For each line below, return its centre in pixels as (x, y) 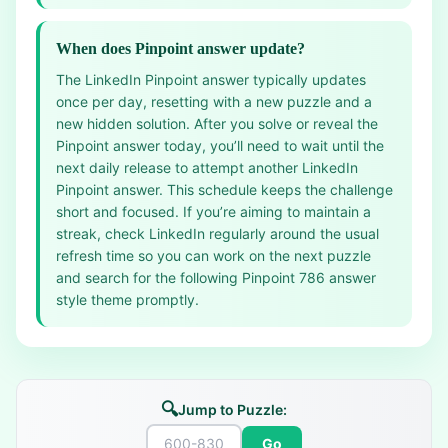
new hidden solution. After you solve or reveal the (217, 123)
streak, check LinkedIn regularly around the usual (217, 233)
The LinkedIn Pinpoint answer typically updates (211, 79)
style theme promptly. (127, 299)
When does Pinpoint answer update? (180, 48)
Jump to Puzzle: (232, 409)
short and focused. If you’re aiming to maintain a (213, 211)
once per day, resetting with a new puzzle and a (214, 101)
